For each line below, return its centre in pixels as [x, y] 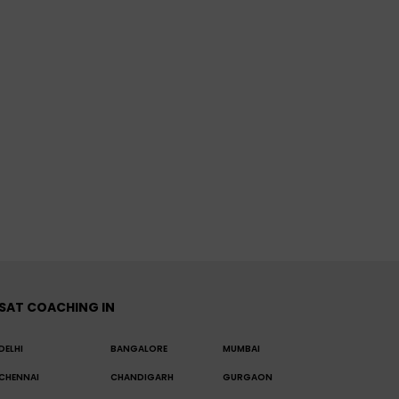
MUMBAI [242, 349]
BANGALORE [139, 349]
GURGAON [248, 378]
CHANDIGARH [142, 378]
